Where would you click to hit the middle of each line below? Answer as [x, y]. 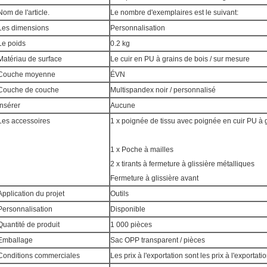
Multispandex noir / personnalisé [163, 90]
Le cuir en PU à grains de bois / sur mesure [180, 59]
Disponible [128, 209]
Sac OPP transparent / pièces [158, 240]
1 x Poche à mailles [142, 150]
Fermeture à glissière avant [154, 178]
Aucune [123, 105]
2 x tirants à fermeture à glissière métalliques [182, 164]
